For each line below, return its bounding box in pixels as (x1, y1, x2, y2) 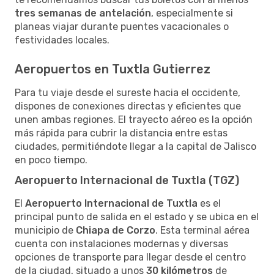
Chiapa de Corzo (76, 224, 155, 236)
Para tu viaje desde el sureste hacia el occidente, (15, 86, 240, 98)
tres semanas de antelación (15, 7, 151, 19)
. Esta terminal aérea (155, 224, 250, 236)
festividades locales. (15, 34, 109, 46)
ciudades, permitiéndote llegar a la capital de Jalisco (15, 140, 256, 152)
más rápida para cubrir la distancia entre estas (15, 127, 228, 139)
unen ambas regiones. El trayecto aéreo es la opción (15, 113, 253, 125)
